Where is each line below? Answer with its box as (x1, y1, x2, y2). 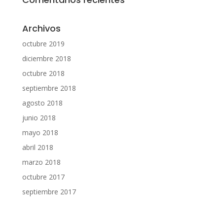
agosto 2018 (22, 98, 63, 108)
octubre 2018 (22, 69, 65, 78)
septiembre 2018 (22, 83, 76, 93)
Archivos (22, 22, 61, 35)
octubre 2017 (22, 172, 65, 182)
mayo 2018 (22, 128, 58, 138)
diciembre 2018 (22, 54, 71, 64)
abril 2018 (22, 143, 53, 152)
